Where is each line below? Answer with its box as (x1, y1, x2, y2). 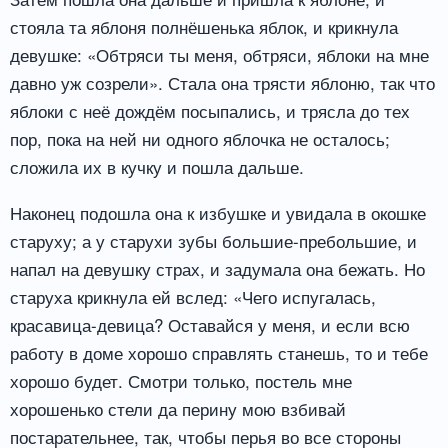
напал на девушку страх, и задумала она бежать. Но (10, 256, 425, 282)
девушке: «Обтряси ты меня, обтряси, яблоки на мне (10, 42, 429, 68)
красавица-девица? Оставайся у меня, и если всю (10, 312, 410, 338)
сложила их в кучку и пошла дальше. (10, 154, 304, 180)
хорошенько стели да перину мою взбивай (10, 396, 346, 422)
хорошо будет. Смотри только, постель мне (10, 368, 352, 394)
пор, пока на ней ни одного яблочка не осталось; (10, 126, 390, 152)
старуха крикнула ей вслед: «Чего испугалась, (10, 284, 376, 310)
